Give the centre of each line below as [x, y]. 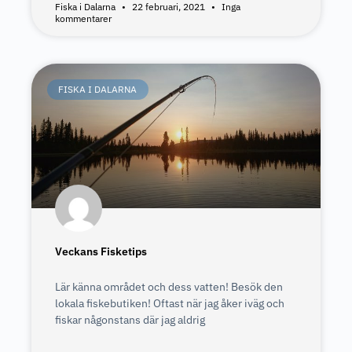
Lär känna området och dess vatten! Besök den [169, 287]
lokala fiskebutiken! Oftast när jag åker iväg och [170, 303]
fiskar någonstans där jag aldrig [130, 320]
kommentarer [83, 18]
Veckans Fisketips [101, 251]
